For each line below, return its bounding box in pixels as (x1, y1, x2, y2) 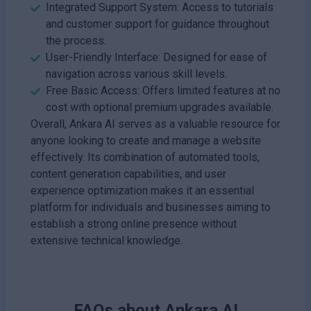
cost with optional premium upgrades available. (46, 100, 274, 114)
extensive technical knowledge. (31, 233, 183, 247)
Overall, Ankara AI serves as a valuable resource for (31, 117, 280, 131)
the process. (46, 33, 106, 47)
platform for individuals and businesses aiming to (31, 200, 271, 214)
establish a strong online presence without (31, 217, 237, 230)
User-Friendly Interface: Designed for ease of (46, 50, 267, 64)
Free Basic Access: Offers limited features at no (46, 83, 280, 97)
